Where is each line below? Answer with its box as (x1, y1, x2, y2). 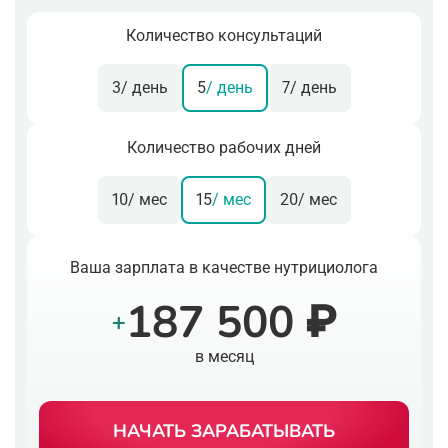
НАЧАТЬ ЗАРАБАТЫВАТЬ (113, 418, 335, 443)
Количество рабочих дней (127, 137, 321, 157)
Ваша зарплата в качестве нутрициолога (70, 257, 378, 277)
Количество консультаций (126, 25, 322, 45)
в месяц (194, 346, 254, 366)
